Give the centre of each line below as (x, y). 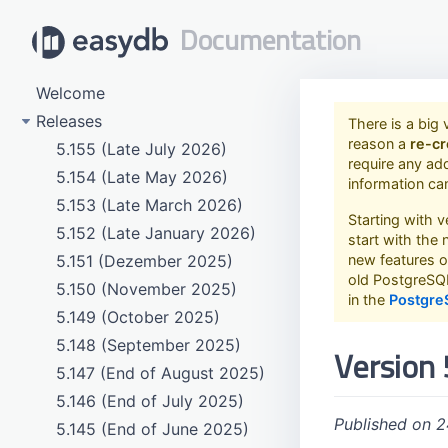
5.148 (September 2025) (148, 345)
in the (368, 299)
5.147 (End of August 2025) (160, 373)
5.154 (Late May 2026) (142, 177)
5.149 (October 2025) (138, 317)
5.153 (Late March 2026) (149, 205)
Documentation (270, 39)
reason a (379, 143)
